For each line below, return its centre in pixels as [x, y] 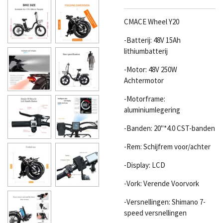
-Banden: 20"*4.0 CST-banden [169, 128]
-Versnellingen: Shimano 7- [165, 202]
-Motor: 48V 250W [151, 70]
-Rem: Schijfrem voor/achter [167, 147]
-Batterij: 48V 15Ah [152, 40]
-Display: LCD [145, 165]
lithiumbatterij [146, 51]
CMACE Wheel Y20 [152, 22]
